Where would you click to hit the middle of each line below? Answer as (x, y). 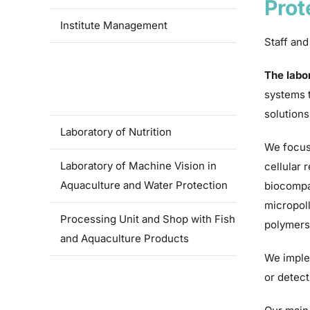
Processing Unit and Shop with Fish (148, 219)
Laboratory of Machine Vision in (138, 166)
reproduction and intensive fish (137, 79)
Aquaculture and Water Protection (144, 185)
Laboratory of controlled (120, 59)
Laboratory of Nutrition (116, 132)
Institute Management (114, 25)
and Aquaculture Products (125, 238)
